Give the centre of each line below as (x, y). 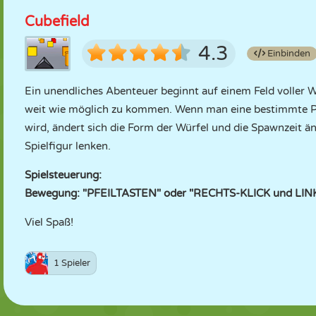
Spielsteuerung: (63, 175)
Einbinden (288, 54)
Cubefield (57, 22)
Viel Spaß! (49, 222)
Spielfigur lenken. (68, 146)
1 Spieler (72, 263)
